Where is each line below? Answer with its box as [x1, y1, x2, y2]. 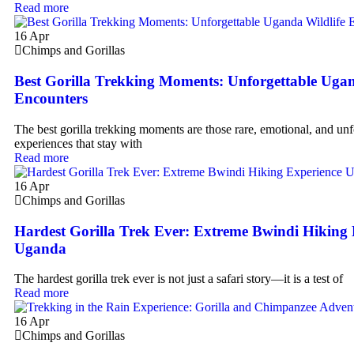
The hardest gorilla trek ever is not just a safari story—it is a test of [14, 272, 343, 286]
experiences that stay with [14, 136, 142, 150]
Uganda [14, 239, 66, 257]
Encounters [14, 90, 88, 107]
